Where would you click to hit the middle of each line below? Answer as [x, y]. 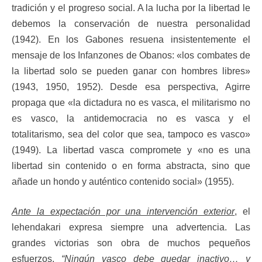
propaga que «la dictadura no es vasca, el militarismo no [131, 102]
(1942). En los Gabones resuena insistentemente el [131, 39]
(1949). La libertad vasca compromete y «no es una [131, 150]
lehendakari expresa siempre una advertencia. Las [131, 227]
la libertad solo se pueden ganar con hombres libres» [131, 71]
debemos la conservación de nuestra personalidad [131, 23]
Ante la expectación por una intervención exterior [123, 211]
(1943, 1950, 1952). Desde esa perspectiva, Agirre [131, 87]
